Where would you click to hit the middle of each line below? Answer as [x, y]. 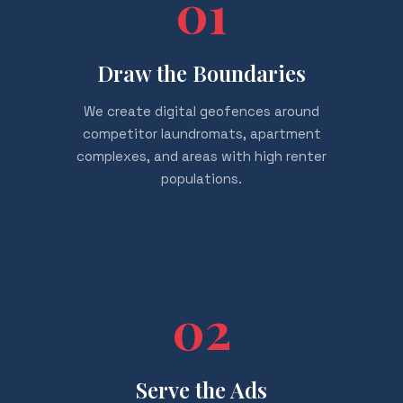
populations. [201, 179]
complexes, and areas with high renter [201, 156]
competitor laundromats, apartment [201, 134]
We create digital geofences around [201, 111]
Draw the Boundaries [201, 73]
